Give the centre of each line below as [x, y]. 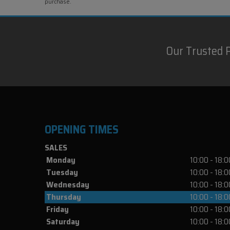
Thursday [64, 197]
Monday [61, 160]
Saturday [63, 221]
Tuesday [62, 172]
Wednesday [68, 184]
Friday [57, 209]
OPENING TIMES [82, 129]
